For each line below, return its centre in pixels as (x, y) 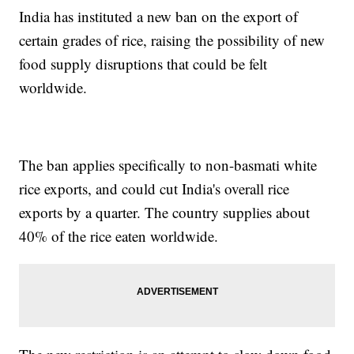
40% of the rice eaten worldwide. (119, 236)
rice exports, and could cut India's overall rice (154, 189)
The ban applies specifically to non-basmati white (168, 165)
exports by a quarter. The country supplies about (165, 213)
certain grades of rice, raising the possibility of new (172, 40)
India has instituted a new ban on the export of (159, 17)
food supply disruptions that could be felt (143, 64)
